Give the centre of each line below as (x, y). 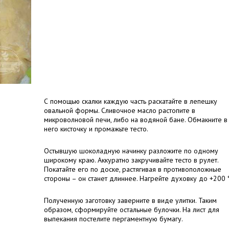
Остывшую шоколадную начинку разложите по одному (131, 151)
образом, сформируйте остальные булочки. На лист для (132, 210)
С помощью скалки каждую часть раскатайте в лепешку (131, 101)
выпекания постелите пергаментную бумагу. (113, 219)
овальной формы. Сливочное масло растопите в (120, 110)
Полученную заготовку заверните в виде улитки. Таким (130, 200)
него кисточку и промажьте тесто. (96, 129)
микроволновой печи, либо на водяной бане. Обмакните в (136, 120)
